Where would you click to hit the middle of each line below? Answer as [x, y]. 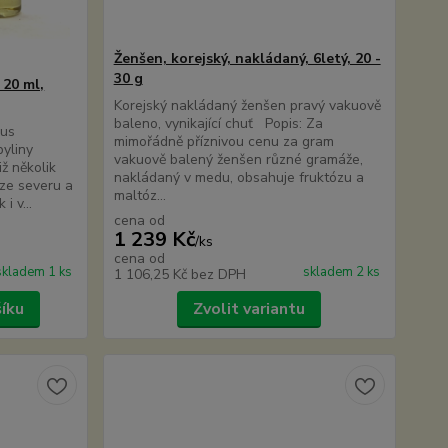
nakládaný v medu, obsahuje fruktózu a [238, 177]
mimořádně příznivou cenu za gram [223, 141]
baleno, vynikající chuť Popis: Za [218, 123]
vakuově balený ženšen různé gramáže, [238, 159]
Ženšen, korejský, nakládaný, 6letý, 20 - [247, 58]
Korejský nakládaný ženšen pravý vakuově [247, 105]
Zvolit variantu [249, 309]
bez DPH [218, 274]
